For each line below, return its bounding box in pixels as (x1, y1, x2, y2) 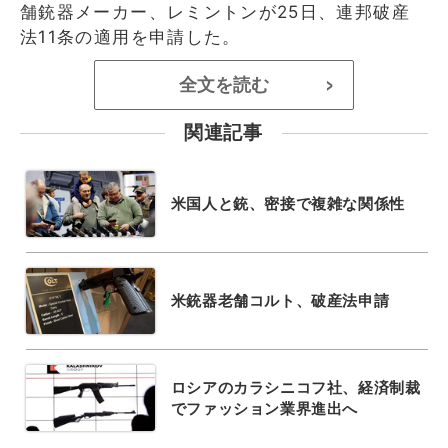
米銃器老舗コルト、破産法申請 (170, 291, 390, 310)
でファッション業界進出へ (170, 398, 358, 418)
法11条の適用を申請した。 (20, 26, 241, 47)
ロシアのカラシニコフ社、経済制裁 (170, 377, 421, 397)
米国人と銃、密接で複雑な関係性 (170, 194, 405, 213)
